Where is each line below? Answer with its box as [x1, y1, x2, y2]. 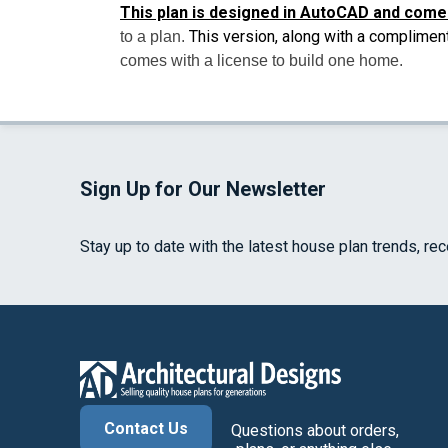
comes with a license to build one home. [120, 52, 403, 70]
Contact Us [104, 419, 188, 439]
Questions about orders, [231, 420, 399, 440]
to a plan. [120, 28, 189, 46]
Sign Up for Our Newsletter [80, 177, 326, 202]
